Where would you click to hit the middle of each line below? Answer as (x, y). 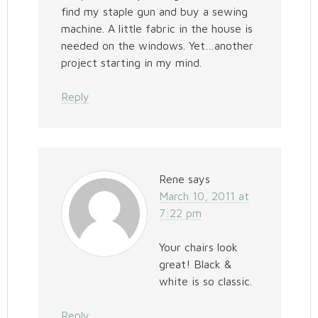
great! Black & (196, 264)
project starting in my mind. (132, 62)
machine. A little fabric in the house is (157, 28)
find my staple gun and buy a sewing (155, 11)
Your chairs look (199, 247)
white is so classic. (206, 281)
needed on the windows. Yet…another (158, 45)
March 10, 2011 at (204, 196)
